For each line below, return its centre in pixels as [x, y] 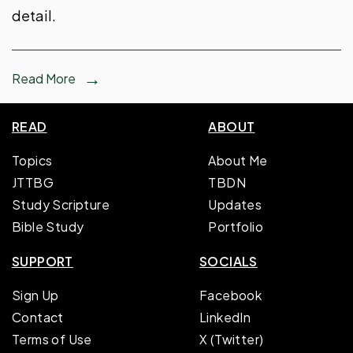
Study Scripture [61, 204]
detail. [34, 15]
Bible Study [48, 227]
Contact [38, 317]
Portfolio [236, 227]
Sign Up [35, 295]
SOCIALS [229, 261]
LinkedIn [225, 317]
